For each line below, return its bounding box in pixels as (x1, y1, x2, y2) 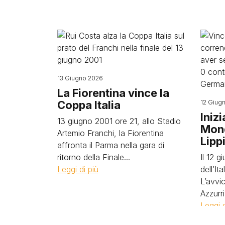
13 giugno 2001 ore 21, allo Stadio (57, 116, 181, 127)
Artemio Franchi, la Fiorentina (57, 128, 164, 139)
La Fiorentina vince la (57, 86, 169, 100)
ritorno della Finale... (57, 152, 130, 163)
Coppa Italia (57, 98, 121, 112)
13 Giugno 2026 (57, 74, 103, 82)
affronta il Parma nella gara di (57, 140, 164, 151)
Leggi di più (57, 164, 98, 175)
